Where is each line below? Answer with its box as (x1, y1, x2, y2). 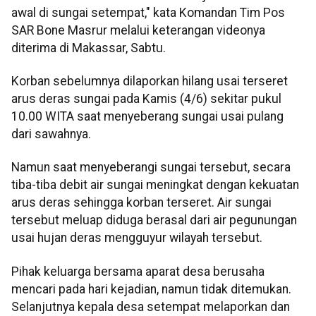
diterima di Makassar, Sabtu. (11, 40, 166, 55)
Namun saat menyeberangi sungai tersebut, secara (11, 160, 291, 175)
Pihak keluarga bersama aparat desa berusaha (11, 264, 265, 279)
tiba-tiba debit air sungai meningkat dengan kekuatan (11, 178, 299, 193)
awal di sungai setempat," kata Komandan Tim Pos (11, 5, 285, 20)
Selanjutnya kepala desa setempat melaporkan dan (11, 299, 290, 314)
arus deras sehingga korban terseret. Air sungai (11, 195, 272, 210)
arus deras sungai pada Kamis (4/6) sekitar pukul (11, 92, 281, 107)
